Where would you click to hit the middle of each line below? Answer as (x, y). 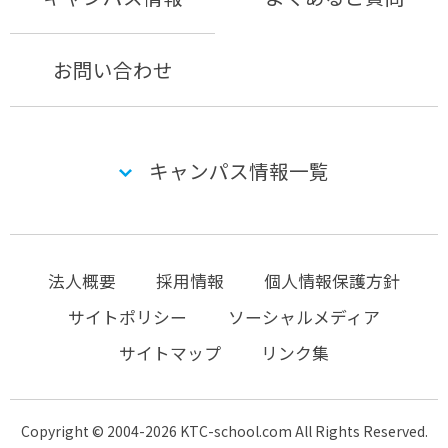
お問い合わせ (112, 69)
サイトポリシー (128, 316)
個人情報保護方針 (332, 280)
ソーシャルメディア (303, 316)
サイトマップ (169, 352)
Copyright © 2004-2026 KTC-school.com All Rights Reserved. (224, 430)
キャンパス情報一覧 (238, 170)
